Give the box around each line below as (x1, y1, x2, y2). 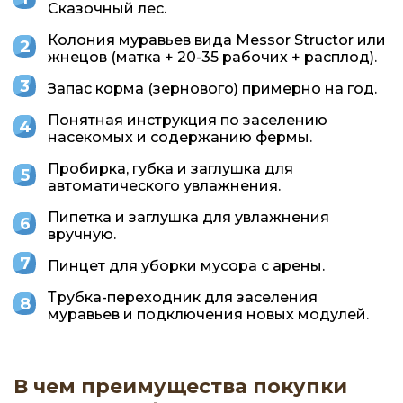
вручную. (48, 225, 116, 243)
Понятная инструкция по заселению (48, 111, 327, 129)
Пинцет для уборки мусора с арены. (48, 256, 325, 274)
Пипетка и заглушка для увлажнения (48, 208, 329, 226)
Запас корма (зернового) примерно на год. (48, 79, 377, 97)
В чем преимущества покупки (13, 373, 347, 399)
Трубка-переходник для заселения (48, 288, 318, 306)
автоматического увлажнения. (48, 176, 281, 194)
